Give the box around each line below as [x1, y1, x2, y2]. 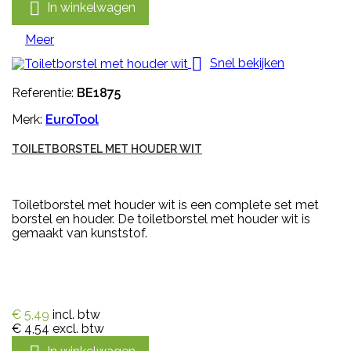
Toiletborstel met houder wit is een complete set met [12, 197, 319, 213]
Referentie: [12, 85, 77, 101]
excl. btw [52, 321, 104, 337]
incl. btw [52, 307, 100, 323]
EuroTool [45, 112, 99, 128]
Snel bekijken [210, 56, 284, 71]
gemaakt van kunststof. [12, 226, 147, 241]
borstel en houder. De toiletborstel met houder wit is [12, 212, 310, 227]
